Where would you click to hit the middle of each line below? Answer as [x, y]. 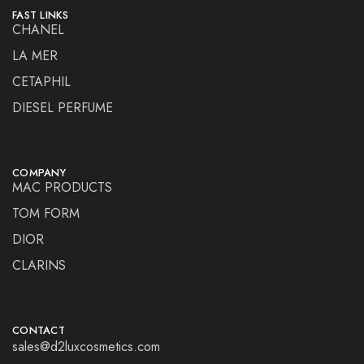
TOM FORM [46, 214]
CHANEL [38, 30]
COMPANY [39, 173]
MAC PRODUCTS [62, 188]
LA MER [35, 56]
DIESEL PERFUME [63, 108]
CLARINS [39, 266]
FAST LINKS [41, 15]
